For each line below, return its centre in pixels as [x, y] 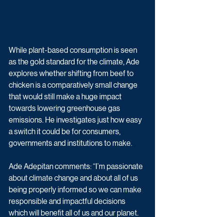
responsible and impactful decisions [68, 201]
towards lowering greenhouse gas [65, 108]
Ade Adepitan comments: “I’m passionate [77, 166]
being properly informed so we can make [76, 189]
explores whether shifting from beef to [72, 73]
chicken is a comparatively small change [74, 85]
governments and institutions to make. [70, 143]
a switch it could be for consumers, [65, 131]
